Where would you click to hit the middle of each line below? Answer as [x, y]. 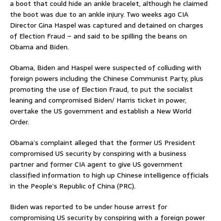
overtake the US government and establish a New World [101, 111]
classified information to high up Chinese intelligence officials [109, 175]
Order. [19, 122]
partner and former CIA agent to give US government [96, 165]
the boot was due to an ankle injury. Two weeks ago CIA [99, 15]
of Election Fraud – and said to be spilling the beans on [98, 36]
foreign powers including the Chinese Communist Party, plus [107, 79]
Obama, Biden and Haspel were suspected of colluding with [106, 68]
